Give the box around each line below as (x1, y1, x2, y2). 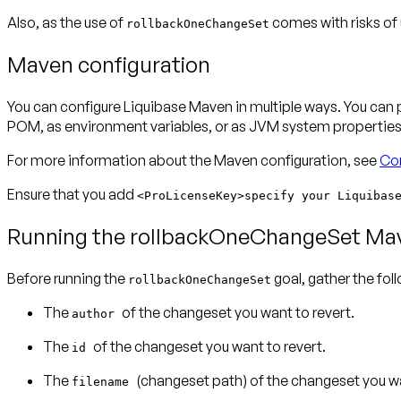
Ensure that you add (7, 185, 137, 204)
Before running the (7, 269, 128, 287)
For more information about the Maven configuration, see (7, 151, 380, 170)
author (72, 306, 122, 320)
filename (72, 374, 136, 388)
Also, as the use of (7, 13, 126, 32)
